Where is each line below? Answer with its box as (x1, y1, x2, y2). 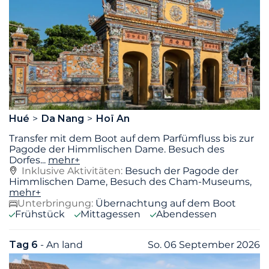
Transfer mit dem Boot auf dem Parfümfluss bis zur (9, 132, 254, 144)
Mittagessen (80, 208, 141, 220)
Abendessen (156, 208, 217, 220)
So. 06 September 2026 (148, 238, 260, 250)
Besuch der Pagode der (125, 165, 238, 177)
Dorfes (9, 154, 40, 166)
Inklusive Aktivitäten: (22, 165, 125, 177)
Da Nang (41, 112, 86, 124)
